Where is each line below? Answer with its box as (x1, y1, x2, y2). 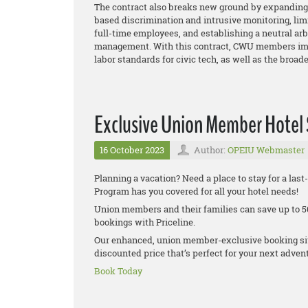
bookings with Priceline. (94, 216, 199, 229)
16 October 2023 (100, 144, 164, 157)
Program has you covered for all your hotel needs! (94, 185, 300, 198)
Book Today (94, 265, 142, 278)
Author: (194, 144, 228, 157)
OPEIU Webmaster (228, 144, 305, 157)
